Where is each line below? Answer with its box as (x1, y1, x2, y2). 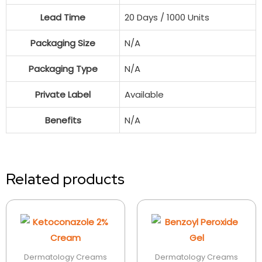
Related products (6, 169, 125, 189)
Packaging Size (30, 36, 95, 49)
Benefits (44, 113, 81, 126)
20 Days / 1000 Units (125, 11, 209, 23)
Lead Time (40, 11, 85, 23)
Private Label (35, 88, 91, 101)
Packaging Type (28, 62, 98, 75)
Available (125, 88, 164, 101)
